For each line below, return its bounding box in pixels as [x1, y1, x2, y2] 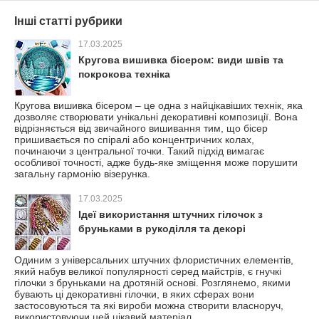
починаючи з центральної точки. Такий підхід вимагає [14, 145, 264, 157]
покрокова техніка [78, 68, 170, 80]
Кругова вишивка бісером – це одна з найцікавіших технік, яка [14, 99, 303, 111]
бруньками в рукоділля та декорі [78, 222, 246, 234]
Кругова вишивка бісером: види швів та [78, 53, 283, 66]
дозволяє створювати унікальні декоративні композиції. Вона [14, 110, 298, 122]
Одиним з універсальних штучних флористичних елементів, [14, 253, 293, 266]
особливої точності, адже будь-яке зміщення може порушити [14, 156, 298, 168]
